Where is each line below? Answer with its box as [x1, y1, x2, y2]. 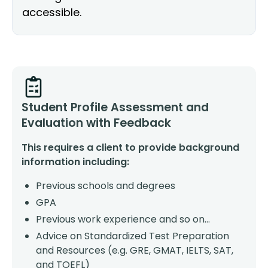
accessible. [22, 5, 81, 20]
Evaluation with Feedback [22, 115, 171, 131]
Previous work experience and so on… [36, 212, 210, 226]
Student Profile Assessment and [22, 99, 209, 115]
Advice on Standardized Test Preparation [36, 229, 229, 243]
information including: [22, 155, 129, 169]
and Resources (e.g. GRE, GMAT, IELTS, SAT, [36, 243, 233, 257]
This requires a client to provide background [22, 141, 239, 154]
